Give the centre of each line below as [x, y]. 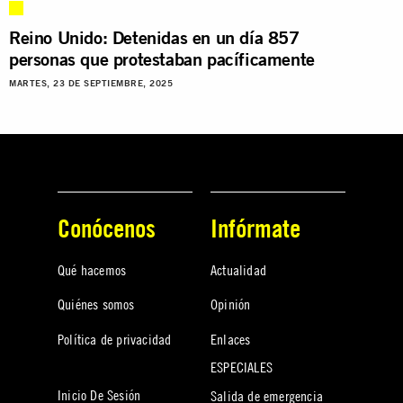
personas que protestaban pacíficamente [162, 58]
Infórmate [255, 228]
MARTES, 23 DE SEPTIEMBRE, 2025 [91, 83]
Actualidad [238, 269]
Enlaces [231, 339]
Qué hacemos [92, 269]
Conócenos [107, 228]
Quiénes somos [96, 304]
